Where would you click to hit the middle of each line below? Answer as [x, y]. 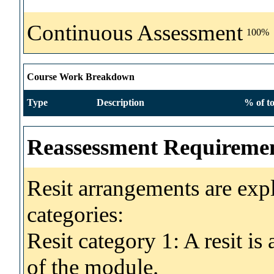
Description [120, 102]
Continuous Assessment [135, 32]
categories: [75, 214]
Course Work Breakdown [81, 76]
